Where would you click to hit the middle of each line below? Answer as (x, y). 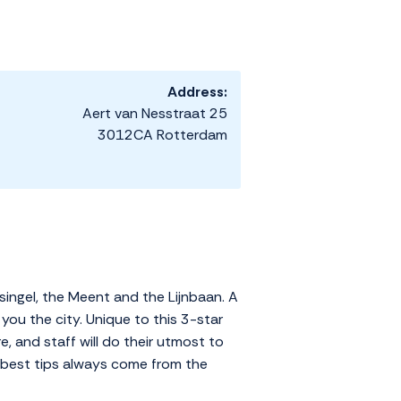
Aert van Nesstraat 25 (155, 114)
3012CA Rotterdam (162, 135)
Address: (197, 92)
